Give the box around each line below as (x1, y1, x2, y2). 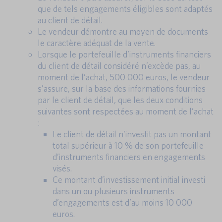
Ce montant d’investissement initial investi (53, 174, 205, 185)
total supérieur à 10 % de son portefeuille (53, 140, 204, 151)
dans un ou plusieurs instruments (53, 186, 174, 197)
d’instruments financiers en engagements (53, 152, 205, 163)
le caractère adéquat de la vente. (38, 38, 156, 49)
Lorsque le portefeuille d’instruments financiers (38, 49, 211, 60)
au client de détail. (38, 15, 103, 26)
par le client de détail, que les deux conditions (38, 95, 203, 106)
